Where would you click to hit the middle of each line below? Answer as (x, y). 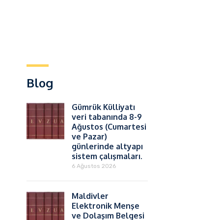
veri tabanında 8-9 (107, 117)
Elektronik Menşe (105, 206)
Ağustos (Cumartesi (109, 127)
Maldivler (90, 196)
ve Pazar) (89, 137)
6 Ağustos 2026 (94, 166)
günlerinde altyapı (107, 146)
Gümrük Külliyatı (103, 107)
